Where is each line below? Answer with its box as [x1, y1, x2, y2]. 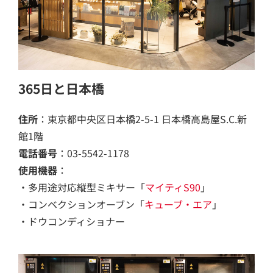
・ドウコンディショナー [18, 214, 125, 229]
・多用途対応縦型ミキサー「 [18, 180, 145, 194]
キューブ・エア [144, 197, 212, 211]
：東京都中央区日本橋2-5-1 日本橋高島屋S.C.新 [38, 112, 247, 126]
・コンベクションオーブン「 [18, 197, 144, 211]
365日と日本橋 [18, 79, 104, 97]
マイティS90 [145, 180, 200, 194]
